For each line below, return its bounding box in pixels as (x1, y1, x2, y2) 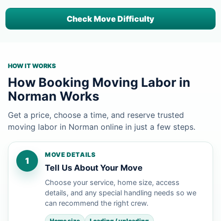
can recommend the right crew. (45, 198, 148, 207)
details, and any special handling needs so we (45, 188, 196, 197)
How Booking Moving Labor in (8, 74, 190, 90)
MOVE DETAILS (45, 150, 96, 158)
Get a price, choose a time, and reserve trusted (8, 110, 184, 120)
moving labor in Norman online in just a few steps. (8, 121, 195, 132)
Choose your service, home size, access (45, 178, 180, 186)
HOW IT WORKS (8, 62, 56, 70)
